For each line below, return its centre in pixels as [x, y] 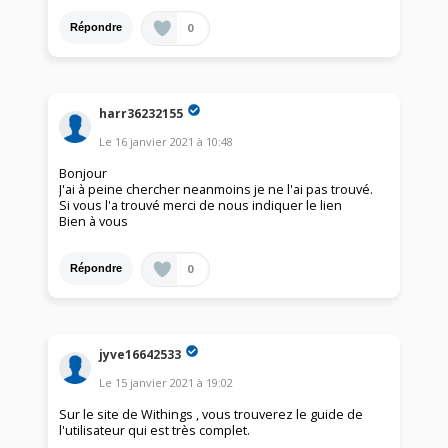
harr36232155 [141, 113]
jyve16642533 [140, 354]
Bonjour [83, 173]
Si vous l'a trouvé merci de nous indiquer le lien [201, 205]
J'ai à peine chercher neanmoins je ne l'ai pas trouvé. [216, 189]
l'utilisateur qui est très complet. [155, 430]
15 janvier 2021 [155, 382]
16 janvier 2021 [155, 141]
